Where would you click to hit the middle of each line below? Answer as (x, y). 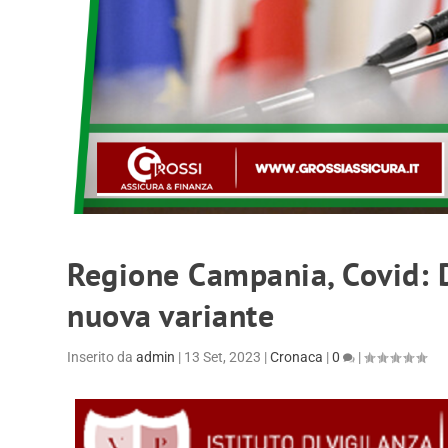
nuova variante (171, 314)
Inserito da (102, 356)
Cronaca (297, 356)
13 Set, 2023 (223, 356)
